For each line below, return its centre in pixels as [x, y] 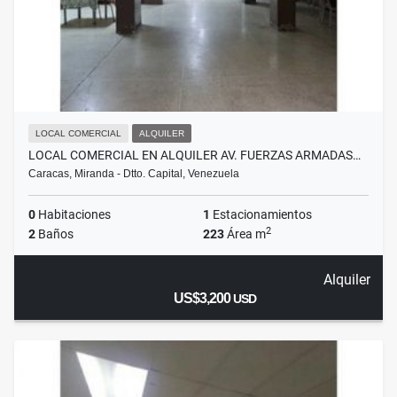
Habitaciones [73, 215]
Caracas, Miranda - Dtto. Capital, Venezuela [134, 174]
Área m [245, 234]
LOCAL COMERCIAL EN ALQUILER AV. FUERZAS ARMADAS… [195, 156]
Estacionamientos [261, 215]
